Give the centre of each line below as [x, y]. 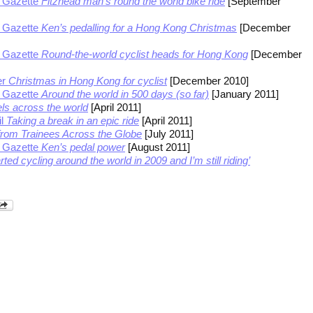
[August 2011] [158, 147]
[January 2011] [244, 94]
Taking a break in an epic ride [73, 121]
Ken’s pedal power [83, 147]
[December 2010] [208, 81]
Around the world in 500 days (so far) [125, 94]
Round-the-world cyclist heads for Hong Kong [145, 54]
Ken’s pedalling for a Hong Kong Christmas [139, 28]
